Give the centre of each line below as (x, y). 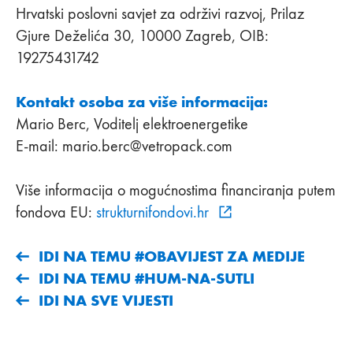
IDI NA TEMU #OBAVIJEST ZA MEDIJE (172, 256)
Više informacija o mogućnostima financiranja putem (176, 190)
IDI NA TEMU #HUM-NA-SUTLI (147, 278)
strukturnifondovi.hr (154, 212)
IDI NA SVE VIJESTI (106, 300)
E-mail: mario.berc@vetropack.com (124, 145)
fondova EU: (56, 212)
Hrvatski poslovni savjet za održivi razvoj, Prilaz (160, 13)
